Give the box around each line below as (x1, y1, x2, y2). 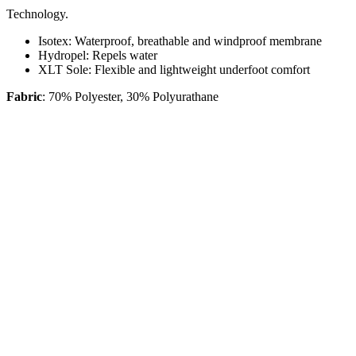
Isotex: (38, 34, 75, 48)
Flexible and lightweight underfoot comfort (95, 63, 310, 77)
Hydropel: (38, 48, 92, 63)
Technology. (6, 7, 68, 21)
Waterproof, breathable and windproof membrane (75, 34, 322, 48)
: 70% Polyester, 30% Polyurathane (42, 90, 219, 104)
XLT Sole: (38, 63, 95, 77)
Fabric (6, 90, 42, 104)
